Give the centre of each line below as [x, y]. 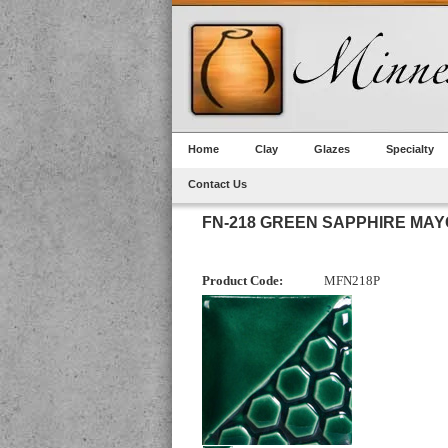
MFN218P [352, 281]
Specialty [410, 149]
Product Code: [242, 281]
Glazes [332, 149]
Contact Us [217, 184]
